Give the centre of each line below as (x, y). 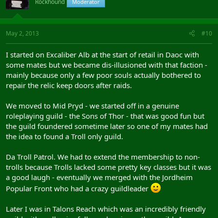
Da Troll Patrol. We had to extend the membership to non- (103, 157)
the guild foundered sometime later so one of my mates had (107, 126)
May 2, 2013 (22, 33)
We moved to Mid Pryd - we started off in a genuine (92, 106)
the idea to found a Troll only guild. (64, 136)
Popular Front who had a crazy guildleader (78, 188)
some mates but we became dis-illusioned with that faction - (107, 65)
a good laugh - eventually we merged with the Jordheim (99, 177)
